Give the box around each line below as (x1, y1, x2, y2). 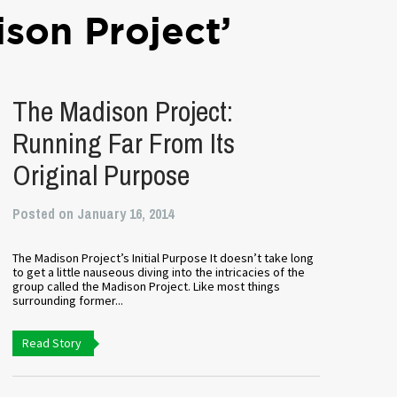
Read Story (21, 335, 82, 351)
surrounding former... (12, 292, 123, 308)
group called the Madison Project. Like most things (12, 278, 280, 294)
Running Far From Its (12, 124, 235, 162)
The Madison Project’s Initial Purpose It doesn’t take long (12, 250, 314, 266)
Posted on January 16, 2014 (12, 204, 174, 223)
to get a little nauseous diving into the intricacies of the (12, 264, 305, 280)
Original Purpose (12, 156, 190, 194)
